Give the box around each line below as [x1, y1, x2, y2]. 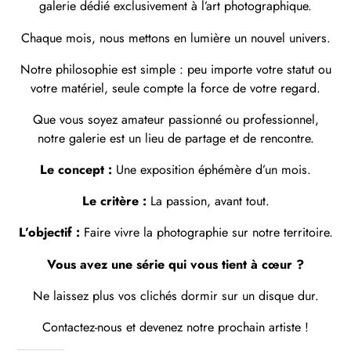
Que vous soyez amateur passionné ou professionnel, [32, 110, 319, 128]
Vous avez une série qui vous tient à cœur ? [47, 255, 304, 273]
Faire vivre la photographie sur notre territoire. [79, 223, 333, 242]
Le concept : [40, 161, 112, 179]
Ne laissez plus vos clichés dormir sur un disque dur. [32, 286, 319, 305]
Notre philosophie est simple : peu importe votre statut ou [20, 60, 331, 78]
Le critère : [81, 192, 147, 211]
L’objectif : [18, 223, 80, 242]
